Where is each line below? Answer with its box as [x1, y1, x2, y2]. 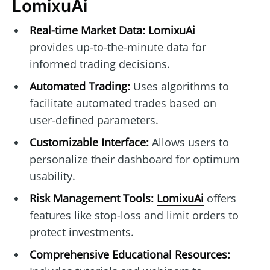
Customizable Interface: [29, 135, 149, 150]
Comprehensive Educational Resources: [29, 247, 230, 262]
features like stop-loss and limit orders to [29, 208, 239, 223]
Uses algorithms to [130, 79, 229, 94]
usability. [29, 169, 75, 184]
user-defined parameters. [29, 113, 159, 128]
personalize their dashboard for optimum [29, 152, 240, 167]
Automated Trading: [29, 79, 130, 94]
